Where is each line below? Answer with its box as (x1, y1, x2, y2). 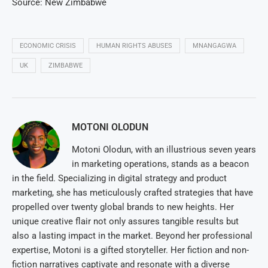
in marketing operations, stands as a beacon (72, 159, 249, 170)
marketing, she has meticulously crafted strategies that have (12, 187, 253, 199)
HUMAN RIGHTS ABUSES (96, 42, 172, 50)
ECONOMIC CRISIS (20, 42, 76, 50)
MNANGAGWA (193, 42, 236, 50)
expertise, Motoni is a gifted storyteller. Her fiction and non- (12, 245, 249, 256)
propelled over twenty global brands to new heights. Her (12, 202, 234, 213)
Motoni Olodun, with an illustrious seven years (72, 144, 256, 156)
